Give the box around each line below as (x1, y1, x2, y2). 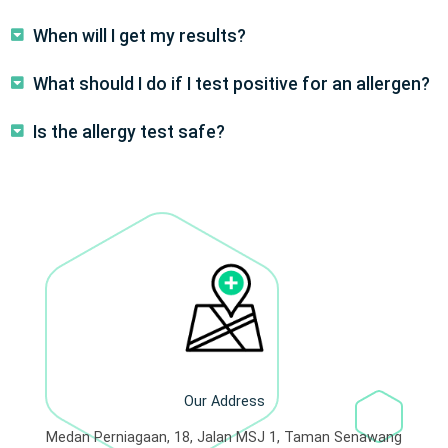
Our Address (183, 392, 265, 410)
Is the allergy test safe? (33, 121, 226, 142)
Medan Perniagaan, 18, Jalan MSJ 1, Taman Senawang (46, 428, 402, 446)
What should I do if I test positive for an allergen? (33, 73, 431, 94)
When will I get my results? (33, 25, 247, 46)
